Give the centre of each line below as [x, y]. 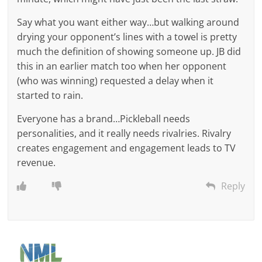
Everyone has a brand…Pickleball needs [104, 118]
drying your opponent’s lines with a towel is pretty [127, 37]
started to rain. [50, 95]
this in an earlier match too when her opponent [122, 66]
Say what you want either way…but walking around [128, 22]
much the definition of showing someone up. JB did [129, 51]
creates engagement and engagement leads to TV [127, 148]
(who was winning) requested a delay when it [116, 80]
